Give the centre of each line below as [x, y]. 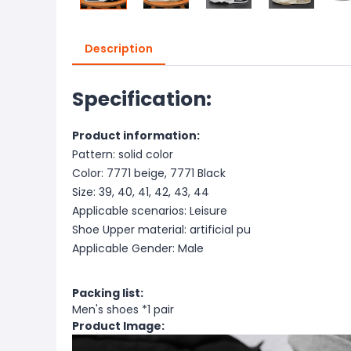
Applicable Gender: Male [138, 248]
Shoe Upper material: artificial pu [161, 230]
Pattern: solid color [123, 154]
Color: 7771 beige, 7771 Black [149, 173]
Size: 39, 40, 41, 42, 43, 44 [141, 192]
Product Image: [118, 326]
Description [119, 49]
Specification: [142, 99]
